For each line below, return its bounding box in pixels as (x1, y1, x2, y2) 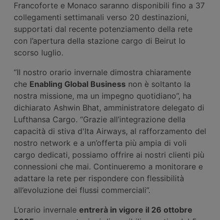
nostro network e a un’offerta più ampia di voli (14, 137, 187, 148)
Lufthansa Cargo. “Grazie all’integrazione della (14, 114, 186, 124)
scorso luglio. (14, 47, 63, 57)
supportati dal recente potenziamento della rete (14, 24, 192, 34)
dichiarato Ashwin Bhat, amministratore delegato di (14, 102, 204, 112)
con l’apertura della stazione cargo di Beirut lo (14, 35, 186, 46)
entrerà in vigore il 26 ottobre (79, 204, 192, 215)
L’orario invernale (14, 204, 79, 215)
